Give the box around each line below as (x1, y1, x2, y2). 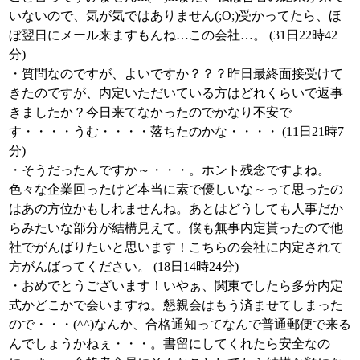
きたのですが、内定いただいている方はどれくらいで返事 (9, 86, 343, 100)
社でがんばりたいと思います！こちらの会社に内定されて (9, 240, 343, 254)
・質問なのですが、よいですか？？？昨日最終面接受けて (9, 67, 343, 80)
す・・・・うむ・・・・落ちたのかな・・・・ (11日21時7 (9, 125, 344, 138)
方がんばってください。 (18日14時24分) (9, 260, 239, 273)
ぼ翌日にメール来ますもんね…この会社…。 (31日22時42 (9, 28, 337, 42)
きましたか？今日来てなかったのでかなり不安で (9, 105, 292, 119)
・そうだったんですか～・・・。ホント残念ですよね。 (9, 163, 330, 177)
